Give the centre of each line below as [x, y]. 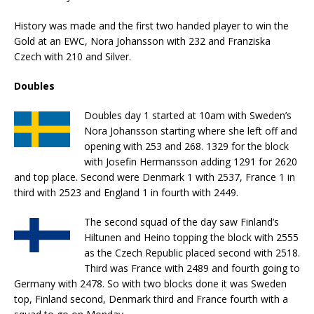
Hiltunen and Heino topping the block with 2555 [191, 238]
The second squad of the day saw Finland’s [182, 222]
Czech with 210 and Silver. [73, 57]
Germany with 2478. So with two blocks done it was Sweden [150, 284]
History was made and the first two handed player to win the [151, 26]
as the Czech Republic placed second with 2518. [192, 253]
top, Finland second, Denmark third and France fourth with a [151, 299]
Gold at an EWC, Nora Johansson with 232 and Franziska [142, 41]
